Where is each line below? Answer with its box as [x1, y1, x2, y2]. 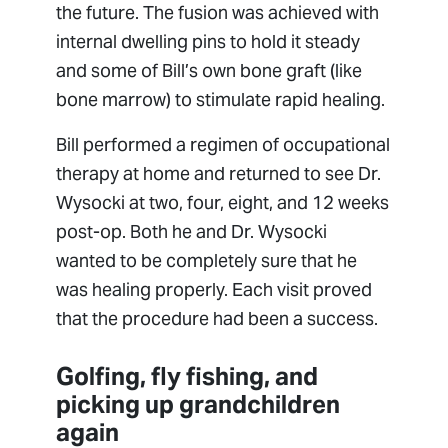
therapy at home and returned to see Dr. [56, 162, 382, 186]
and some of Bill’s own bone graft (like [56, 59, 363, 83]
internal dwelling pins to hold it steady [56, 30, 361, 54]
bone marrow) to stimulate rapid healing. [56, 88, 386, 112]
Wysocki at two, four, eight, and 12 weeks [56, 191, 390, 215]
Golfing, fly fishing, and [56, 361, 319, 393]
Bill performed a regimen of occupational [56, 133, 391, 157]
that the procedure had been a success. [56, 307, 379, 331]
